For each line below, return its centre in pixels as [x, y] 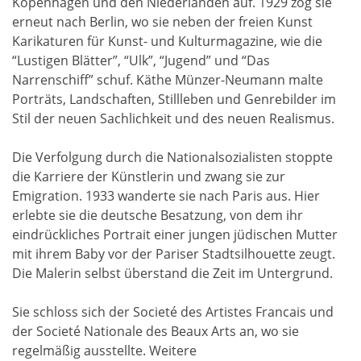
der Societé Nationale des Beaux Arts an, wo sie [156, 332]
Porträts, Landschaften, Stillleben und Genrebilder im [174, 100]
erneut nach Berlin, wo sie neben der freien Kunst [162, 22]
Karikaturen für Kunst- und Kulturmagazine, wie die [167, 41]
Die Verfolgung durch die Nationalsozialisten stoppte [172, 158]
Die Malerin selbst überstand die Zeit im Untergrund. [172, 274]
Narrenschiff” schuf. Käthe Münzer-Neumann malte [168, 80]
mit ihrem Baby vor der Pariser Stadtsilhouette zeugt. [174, 254]
